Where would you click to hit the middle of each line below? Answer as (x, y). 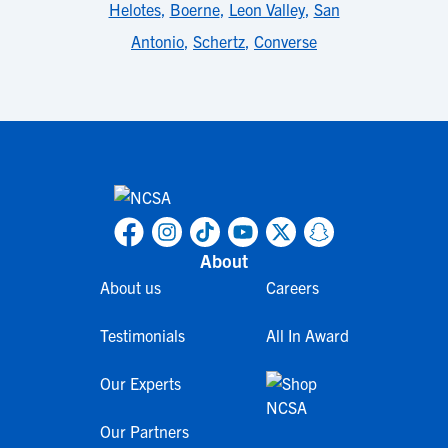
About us (130, 287)
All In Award (307, 335)
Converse (285, 41)
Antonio (157, 41)
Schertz (219, 41)
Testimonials (142, 335)
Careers (292, 287)
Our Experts (140, 383)
